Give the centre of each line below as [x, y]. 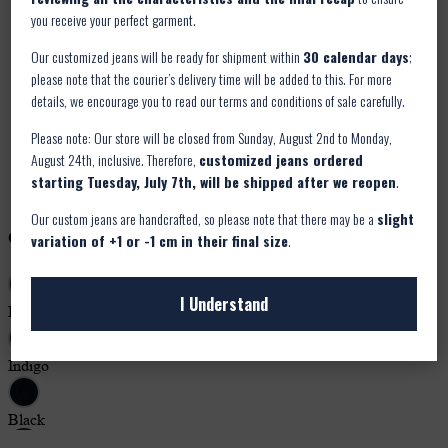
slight [396, 218]
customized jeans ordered [281, 159]
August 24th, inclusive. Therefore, [115, 159]
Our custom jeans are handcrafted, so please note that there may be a [204, 218]
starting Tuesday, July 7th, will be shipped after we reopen [214, 181]
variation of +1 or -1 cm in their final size [160, 240]
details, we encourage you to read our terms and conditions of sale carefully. [218, 100]
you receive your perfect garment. [114, 19]
